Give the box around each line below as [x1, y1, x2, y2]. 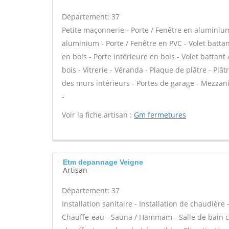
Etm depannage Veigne [63, 158, 143, 166]
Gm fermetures [134, 110, 186, 120]
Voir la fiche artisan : [62, 110, 134, 120]
